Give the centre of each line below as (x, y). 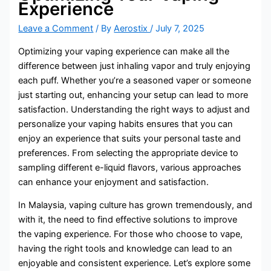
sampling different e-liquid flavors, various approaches (130, 167)
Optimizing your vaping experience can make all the (124, 51)
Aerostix (132, 29)
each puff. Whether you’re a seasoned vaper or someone (135, 80)
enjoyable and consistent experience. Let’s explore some (135, 263)
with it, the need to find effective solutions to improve (128, 220)
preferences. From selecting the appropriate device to (129, 153)
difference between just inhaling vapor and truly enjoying (135, 66)
